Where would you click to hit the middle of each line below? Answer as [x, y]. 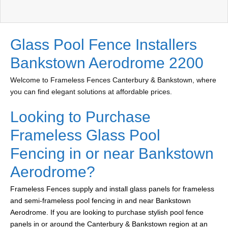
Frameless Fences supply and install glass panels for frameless [112, 189]
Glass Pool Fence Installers [104, 45]
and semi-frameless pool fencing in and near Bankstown [101, 201]
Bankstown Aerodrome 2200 [107, 63]
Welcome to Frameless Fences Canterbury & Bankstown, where [113, 80]
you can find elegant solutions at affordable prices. [91, 92]
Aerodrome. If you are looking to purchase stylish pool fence [107, 212]
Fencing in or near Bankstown [112, 154]
